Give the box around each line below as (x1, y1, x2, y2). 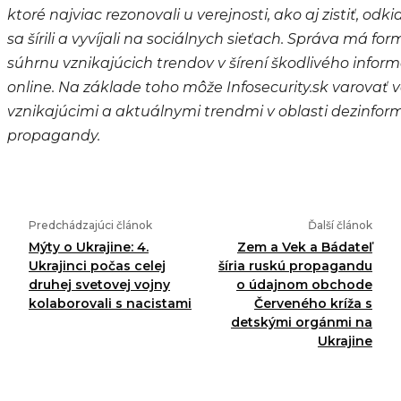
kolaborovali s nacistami (29, 294, 192, 311)
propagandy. (7, 126, 100, 144)
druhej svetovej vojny (29, 276, 170, 293)
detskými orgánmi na (230, 313, 372, 330)
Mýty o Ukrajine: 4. (29, 238, 149, 255)
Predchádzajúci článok (29, 218, 152, 232)
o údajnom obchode (235, 276, 372, 293)
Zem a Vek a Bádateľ (236, 238, 372, 255)
